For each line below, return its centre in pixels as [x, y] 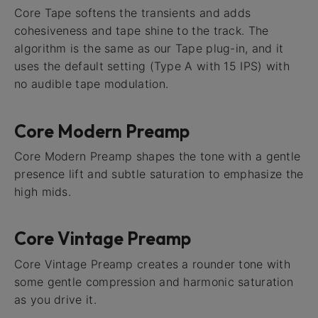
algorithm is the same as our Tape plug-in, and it [149, 49]
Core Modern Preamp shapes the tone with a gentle [158, 156]
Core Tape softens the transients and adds [133, 13]
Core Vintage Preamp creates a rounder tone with [153, 264]
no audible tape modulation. [92, 84]
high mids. [43, 191]
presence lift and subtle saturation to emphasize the [159, 174]
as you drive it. [55, 299]
